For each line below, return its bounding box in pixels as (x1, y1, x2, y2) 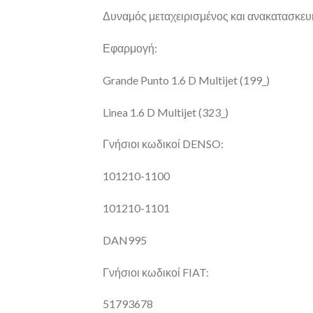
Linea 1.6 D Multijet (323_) (103, 105, 228, 119)
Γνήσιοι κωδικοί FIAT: (103, 265, 209, 279)
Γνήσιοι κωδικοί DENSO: (103, 137, 224, 151)
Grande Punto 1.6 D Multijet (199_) (103, 73, 270, 87)
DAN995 (103, 233, 147, 247)
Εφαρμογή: (103, 41, 157, 55)
